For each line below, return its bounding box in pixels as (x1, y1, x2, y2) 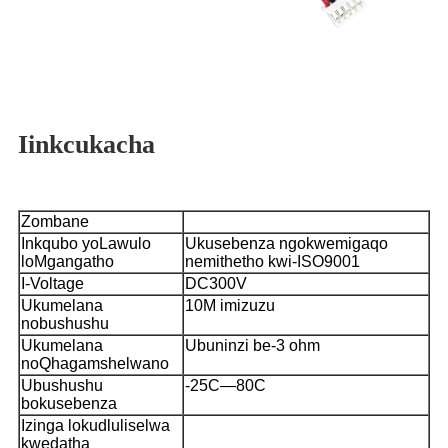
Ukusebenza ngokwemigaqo (185, 234, 388, 252)
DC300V (185, 274, 247, 292)
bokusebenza (21, 394, 117, 412)
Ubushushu (21, 376, 103, 394)
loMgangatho (21, 252, 114, 270)
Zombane (21, 212, 89, 230)
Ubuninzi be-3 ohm (185, 336, 320, 354)
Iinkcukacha (18, 129, 155, 159)
